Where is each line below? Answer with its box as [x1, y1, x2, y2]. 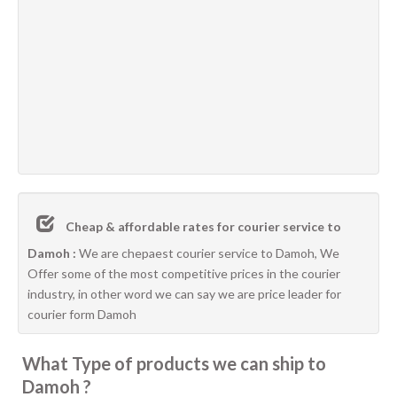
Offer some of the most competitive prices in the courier [27, 266, 340, 281]
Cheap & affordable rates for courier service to [66, 219, 341, 234]
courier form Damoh [27, 307, 136, 322]
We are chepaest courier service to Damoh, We [76, 245, 339, 261]
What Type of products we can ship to [22, 353, 326, 374]
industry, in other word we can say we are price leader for [27, 286, 341, 301]
